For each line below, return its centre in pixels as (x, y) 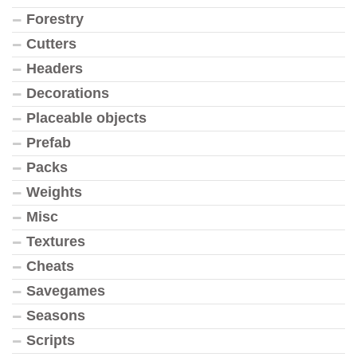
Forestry (55, 20)
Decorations (68, 94)
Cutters (51, 44)
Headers (55, 69)
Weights (54, 192)
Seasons (56, 316)
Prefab (49, 143)
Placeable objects (86, 118)
